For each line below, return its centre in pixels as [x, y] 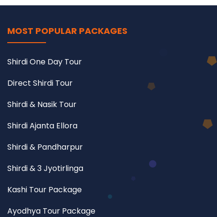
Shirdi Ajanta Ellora [42, 125]
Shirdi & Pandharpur [45, 147]
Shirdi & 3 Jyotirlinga [45, 168]
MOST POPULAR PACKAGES [67, 31]
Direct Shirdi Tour [40, 83]
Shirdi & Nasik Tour [42, 104]
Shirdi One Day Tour [45, 62]
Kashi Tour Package [45, 189]
